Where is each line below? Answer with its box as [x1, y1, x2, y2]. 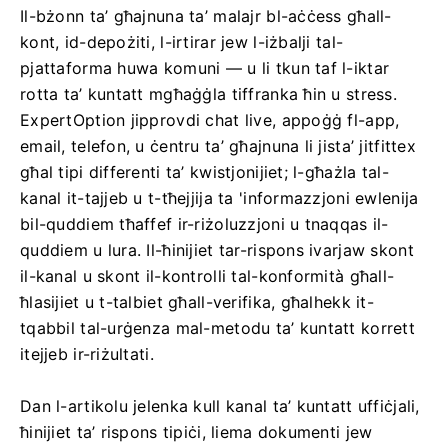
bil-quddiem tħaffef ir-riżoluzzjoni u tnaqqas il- [20, 214, 389, 234]
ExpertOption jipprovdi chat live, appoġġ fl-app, [20, 110, 400, 130]
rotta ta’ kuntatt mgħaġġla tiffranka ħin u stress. [20, 84, 397, 104]
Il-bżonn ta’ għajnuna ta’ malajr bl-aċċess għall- [20, 6, 392, 26]
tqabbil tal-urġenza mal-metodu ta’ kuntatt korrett [20, 318, 415, 338]
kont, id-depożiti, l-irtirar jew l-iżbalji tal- [20, 32, 344, 52]
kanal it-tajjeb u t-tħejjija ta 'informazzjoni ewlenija [20, 188, 419, 208]
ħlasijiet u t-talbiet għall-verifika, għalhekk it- [20, 292, 374, 312]
